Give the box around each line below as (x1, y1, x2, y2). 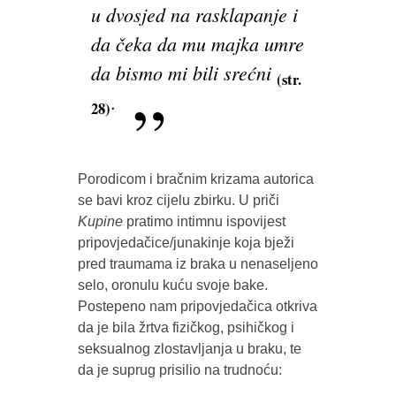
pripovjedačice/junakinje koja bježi (77, 235, 294, 251)
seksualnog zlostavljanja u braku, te (77, 341, 301, 357)
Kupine (77, 214, 123, 230)
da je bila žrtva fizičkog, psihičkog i (77, 320, 294, 336)
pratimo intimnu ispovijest (122, 214, 286, 230)
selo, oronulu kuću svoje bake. (77, 278, 268, 293)
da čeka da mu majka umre (90, 30, 304, 57)
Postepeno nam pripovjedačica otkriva (77, 299, 317, 315)
